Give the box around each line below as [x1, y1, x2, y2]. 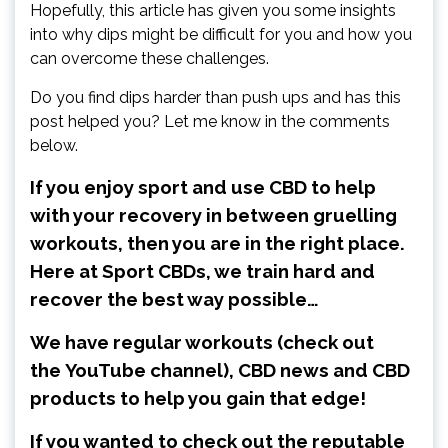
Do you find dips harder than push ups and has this [30, 88, 401, 108]
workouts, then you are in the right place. [30, 232, 405, 255]
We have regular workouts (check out [30, 331, 374, 354]
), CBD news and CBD [223, 359, 410, 382]
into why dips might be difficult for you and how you [30, 25, 412, 45]
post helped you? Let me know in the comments [30, 112, 390, 132]
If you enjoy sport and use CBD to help [30, 176, 376, 199]
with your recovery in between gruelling [30, 204, 397, 227]
